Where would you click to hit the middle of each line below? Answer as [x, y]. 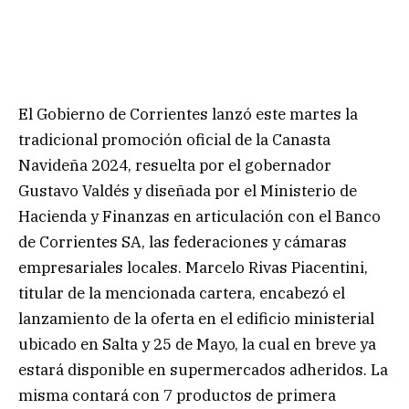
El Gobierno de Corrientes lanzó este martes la [188, 114]
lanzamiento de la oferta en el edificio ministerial [196, 318]
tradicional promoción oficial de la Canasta [174, 139]
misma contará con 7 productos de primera [177, 395]
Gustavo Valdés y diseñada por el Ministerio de [188, 190]
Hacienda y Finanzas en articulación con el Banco [199, 216]
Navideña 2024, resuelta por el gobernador [175, 165]
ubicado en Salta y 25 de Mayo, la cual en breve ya [197, 344]
